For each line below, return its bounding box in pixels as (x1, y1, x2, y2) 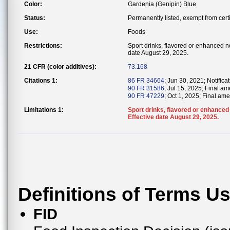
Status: (24, 14, 45, 22)
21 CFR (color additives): (24, 63, 97, 70)
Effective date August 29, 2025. (128, 113, 219, 121)
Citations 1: (24, 77, 57, 84)
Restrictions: (24, 42, 62, 49)
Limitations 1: (24, 106, 64, 113)
